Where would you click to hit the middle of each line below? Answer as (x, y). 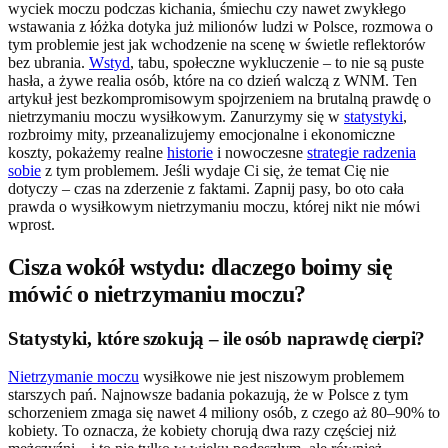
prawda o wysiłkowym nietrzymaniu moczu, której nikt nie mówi (214, 206)
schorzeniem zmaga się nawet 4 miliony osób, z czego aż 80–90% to (224, 413)
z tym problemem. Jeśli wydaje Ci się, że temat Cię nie (215, 170)
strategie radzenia (361, 152)
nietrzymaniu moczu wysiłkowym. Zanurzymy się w (176, 116)
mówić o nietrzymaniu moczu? (157, 293)
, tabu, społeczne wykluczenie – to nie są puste (277, 62)
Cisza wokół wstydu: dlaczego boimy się (200, 266)
